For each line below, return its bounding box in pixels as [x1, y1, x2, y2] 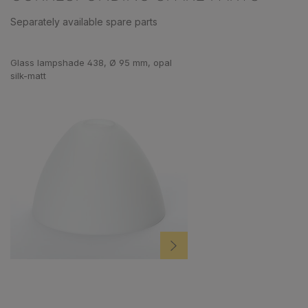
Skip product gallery [10, 40, 102, 52]
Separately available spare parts [10, 15, 157, 27]
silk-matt [10, 69, 46, 81]
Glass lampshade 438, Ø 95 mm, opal [10, 56, 172, 68]
